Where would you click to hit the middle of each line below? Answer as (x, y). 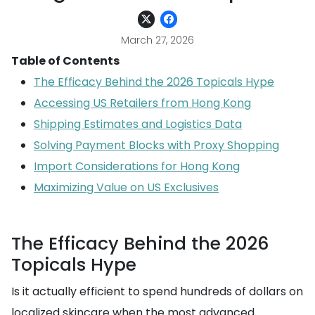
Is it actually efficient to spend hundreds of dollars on (157, 291)
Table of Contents (65, 61)
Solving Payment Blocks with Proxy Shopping (156, 145)
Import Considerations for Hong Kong (137, 166)
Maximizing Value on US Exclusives (126, 187)
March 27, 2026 (157, 40)
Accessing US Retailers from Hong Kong (142, 103)
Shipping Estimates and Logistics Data (138, 124)
